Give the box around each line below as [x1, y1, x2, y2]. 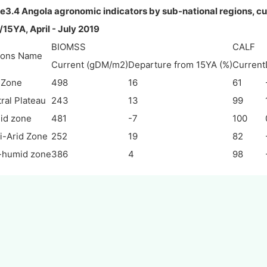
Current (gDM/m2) [51, 59, 128, 71]
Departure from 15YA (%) [128, 59, 232, 71]
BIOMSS [51, 41, 86, 53]
